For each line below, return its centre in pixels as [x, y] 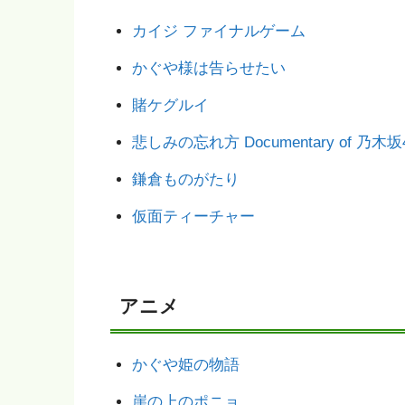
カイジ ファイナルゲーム [218, 32]
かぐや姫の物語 [185, 365]
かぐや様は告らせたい [208, 69]
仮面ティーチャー [193, 217]
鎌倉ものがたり [185, 180]
